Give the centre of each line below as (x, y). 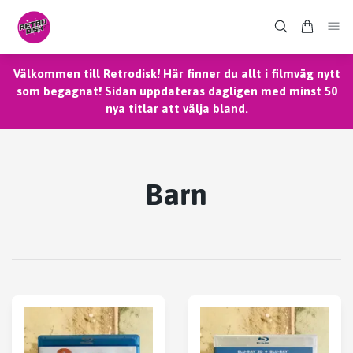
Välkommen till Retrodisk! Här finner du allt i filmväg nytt (176, 73)
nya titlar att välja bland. (176, 108)
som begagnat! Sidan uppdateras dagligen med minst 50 (176, 91)
